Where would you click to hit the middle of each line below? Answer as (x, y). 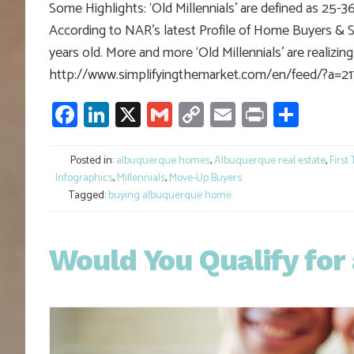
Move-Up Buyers (205, 178)
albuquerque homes (163, 160)
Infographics (84, 178)
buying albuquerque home (170, 195)
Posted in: (92, 160)
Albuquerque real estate (270, 160)
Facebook (128, 114)
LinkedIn (154, 114)
